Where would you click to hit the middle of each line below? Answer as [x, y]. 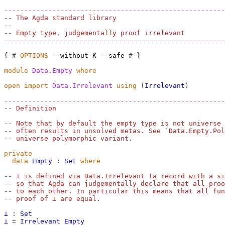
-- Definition [30, 108]
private [18, 153]
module [16, 71]
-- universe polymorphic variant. [68, 138]
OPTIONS [34, 55]
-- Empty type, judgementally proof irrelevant [94, 33]
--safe [113, 55]
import [36, 86]
